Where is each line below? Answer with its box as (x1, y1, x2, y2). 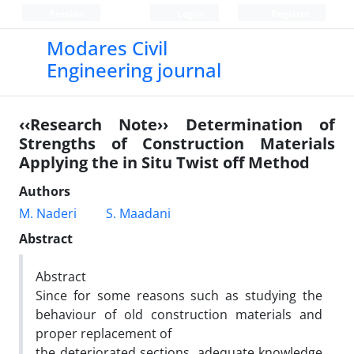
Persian (46, 7, 85, 21)
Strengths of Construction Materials (19, 133, 335, 154)
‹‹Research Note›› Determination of (19, 114, 335, 135)
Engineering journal (46, 57, 221, 83)
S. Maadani (106, 205, 171, 222)
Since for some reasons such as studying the (36, 287, 322, 304)
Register (268, 7, 310, 21)
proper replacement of (36, 325, 171, 342)
